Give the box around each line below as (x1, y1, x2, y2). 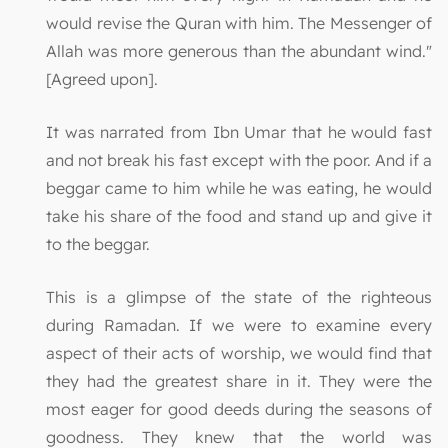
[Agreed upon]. (46, 68, 158, 89)
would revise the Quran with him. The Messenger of (46, 12, 432, 33)
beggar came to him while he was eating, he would (46, 177, 432, 198)
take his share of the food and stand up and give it (46, 205, 432, 226)
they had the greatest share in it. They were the (46, 370, 432, 391)
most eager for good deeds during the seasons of (46, 398, 432, 419)
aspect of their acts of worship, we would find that (46, 342, 432, 363)
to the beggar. (46, 233, 150, 254)
